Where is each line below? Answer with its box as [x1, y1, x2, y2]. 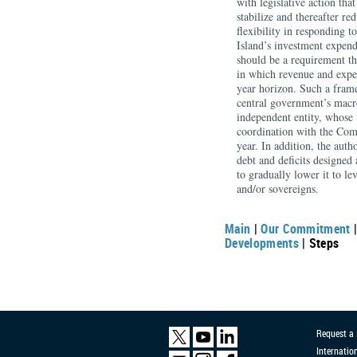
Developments [225, 234, 299, 252]
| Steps [298, 234, 339, 252]
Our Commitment [261, 220, 351, 237]
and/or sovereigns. [237, 181, 323, 196]
